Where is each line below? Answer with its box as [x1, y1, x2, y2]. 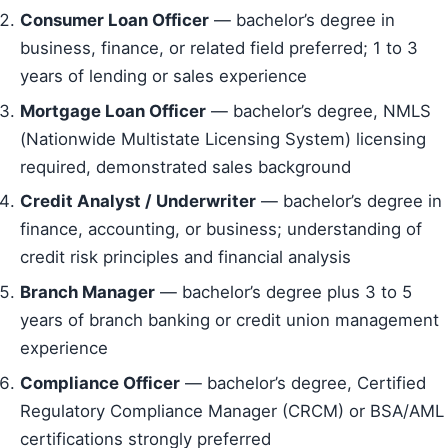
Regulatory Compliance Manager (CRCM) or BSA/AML [20, 400, 444, 421]
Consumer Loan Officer [20, 9, 209, 30]
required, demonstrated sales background [20, 156, 351, 177]
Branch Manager [20, 282, 155, 303]
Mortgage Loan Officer [20, 100, 206, 121]
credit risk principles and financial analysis [20, 247, 351, 268]
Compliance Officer [20, 372, 180, 393]
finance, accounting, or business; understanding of [20, 219, 422, 240]
